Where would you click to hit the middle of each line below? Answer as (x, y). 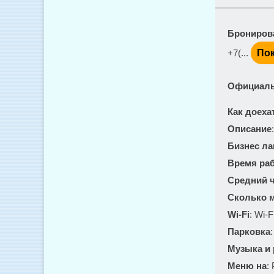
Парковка (249, 231)
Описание (250, 129)
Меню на (247, 266)
